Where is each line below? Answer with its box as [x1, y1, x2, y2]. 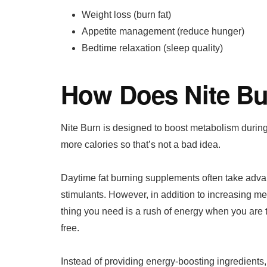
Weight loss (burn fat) [82, 10, 171, 20]
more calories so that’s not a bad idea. [61, 139, 221, 150]
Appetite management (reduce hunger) [82, 26, 244, 37]
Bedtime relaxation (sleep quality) [82, 43, 223, 54]
